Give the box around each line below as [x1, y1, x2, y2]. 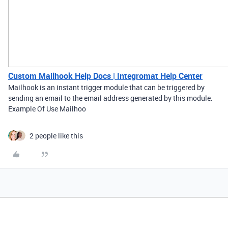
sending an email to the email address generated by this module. [8, 93, 213, 103]
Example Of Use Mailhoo [8, 104, 86, 113]
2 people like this [30, 131, 83, 140]
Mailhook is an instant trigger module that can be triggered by [8, 82, 205, 92]
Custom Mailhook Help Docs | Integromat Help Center [8, 70, 203, 81]
